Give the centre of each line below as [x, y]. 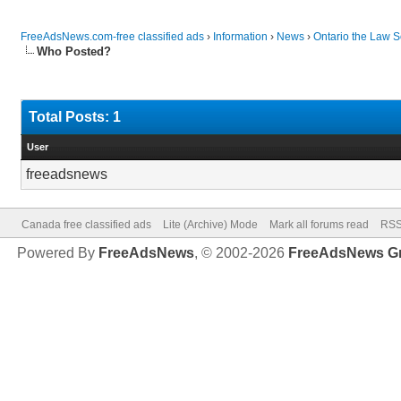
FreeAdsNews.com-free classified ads [113, 37]
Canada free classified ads [87, 225]
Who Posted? [74, 51]
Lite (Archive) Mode [211, 225]
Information [241, 37]
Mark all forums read [320, 225]
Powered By [58, 253]
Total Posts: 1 [75, 117]
